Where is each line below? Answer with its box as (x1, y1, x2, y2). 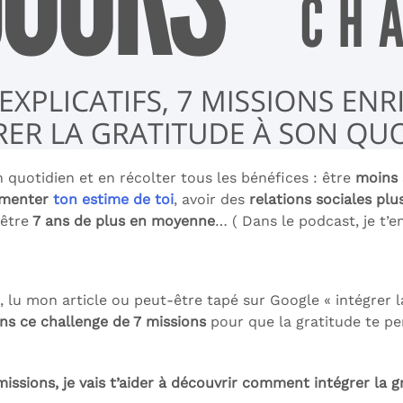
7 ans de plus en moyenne (29, 212, 215, 229)
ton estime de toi (53, 191, 174, 208)
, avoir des (174, 191, 249, 208)
